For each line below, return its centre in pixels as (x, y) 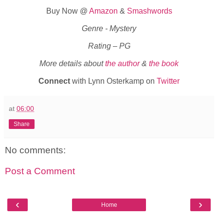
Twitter (168, 81)
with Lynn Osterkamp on (113, 81)
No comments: (35, 150)
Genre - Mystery (109, 29)
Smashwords (149, 11)
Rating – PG (109, 46)
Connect (54, 81)
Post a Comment (40, 171)
